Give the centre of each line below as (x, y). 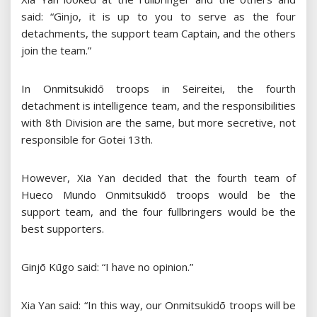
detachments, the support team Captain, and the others (158, 34)
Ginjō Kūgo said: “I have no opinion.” (107, 267)
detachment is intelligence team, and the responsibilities (158, 106)
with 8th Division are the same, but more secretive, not (158, 123)
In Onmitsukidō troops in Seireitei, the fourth (158, 89)
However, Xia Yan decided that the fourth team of (158, 178)
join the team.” (56, 51)
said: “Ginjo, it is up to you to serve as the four (158, 17)
